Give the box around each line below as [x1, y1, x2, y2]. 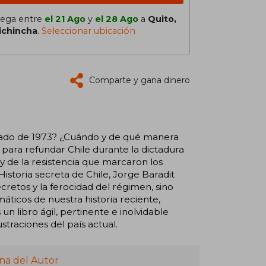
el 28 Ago [95, 14, 138, 24]
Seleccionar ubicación [42, 26, 135, 36]
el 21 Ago [45, 14, 85, 24]
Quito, [148, 14, 176, 24]
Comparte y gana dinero [89, 75, 190, 85]
